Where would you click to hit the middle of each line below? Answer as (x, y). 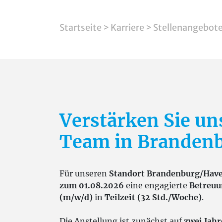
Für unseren (84, 173)
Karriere (127, 28)
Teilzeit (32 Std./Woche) (153, 197)
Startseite (81, 28)
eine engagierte (157, 185)
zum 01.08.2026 (92, 185)
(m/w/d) (76, 197)
